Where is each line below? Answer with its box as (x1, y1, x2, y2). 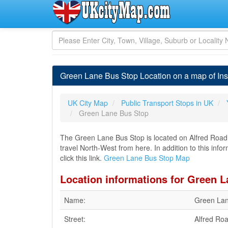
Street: (64, 214, 85, 224)
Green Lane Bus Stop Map (104, 153, 190, 163)
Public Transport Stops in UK (121, 98, 213, 108)
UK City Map (68, 98, 108, 108)
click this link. (60, 153, 104, 163)
